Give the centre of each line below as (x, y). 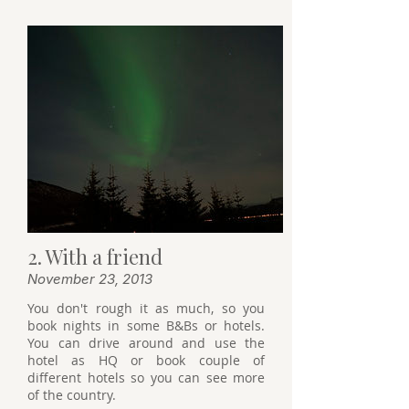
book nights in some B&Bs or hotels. (146, 325)
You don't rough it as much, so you (146, 308)
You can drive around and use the (146, 342)
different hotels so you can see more (146, 377)
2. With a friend (95, 256)
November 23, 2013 (90, 278)
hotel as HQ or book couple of (146, 360)
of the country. (73, 394)
